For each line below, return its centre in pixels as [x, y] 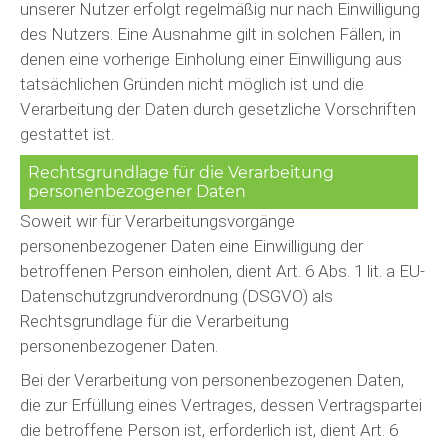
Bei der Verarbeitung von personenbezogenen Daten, [212, 379]
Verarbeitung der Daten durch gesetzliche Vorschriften [218, 108]
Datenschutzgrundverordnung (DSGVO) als [176, 296]
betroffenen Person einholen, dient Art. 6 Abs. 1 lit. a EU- [222, 271]
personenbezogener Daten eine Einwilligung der [191, 246]
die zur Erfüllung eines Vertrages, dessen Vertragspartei [221, 404]
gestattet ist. [67, 133]
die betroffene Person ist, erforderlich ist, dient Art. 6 [209, 429]
